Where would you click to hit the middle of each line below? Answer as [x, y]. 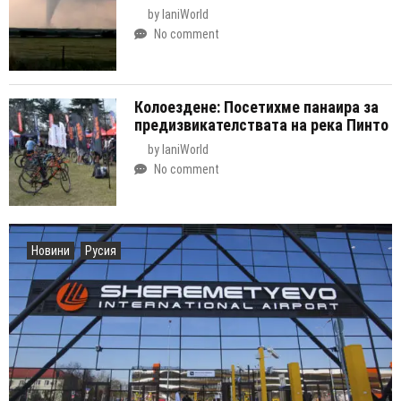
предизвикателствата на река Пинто [261, 124]
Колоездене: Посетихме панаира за [256, 107]
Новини [51, 250]
